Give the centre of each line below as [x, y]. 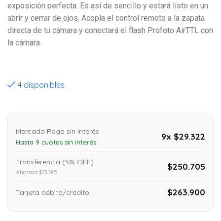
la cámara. [24, 43]
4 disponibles [41, 85]
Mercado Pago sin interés [57, 131]
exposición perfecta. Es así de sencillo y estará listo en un [108, 6]
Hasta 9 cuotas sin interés [56, 142]
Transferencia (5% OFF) [55, 162]
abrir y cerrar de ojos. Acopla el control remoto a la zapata [106, 18]
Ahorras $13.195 [37, 172]
